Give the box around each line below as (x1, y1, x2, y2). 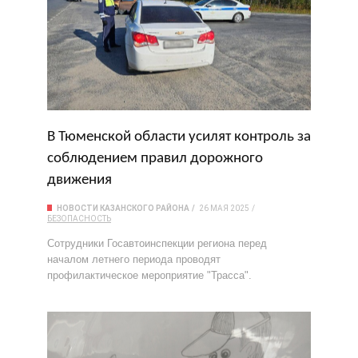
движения (47, 173, 112, 188)
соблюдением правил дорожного (47, 151, 263, 166)
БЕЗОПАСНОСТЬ (47, 214, 111, 223)
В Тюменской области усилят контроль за (47, 129, 311, 145)
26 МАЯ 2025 (199, 204, 249, 213)
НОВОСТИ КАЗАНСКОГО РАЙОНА (57, 204, 189, 213)
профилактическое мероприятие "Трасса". (47, 269, 252, 281)
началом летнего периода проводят (47, 253, 221, 265)
